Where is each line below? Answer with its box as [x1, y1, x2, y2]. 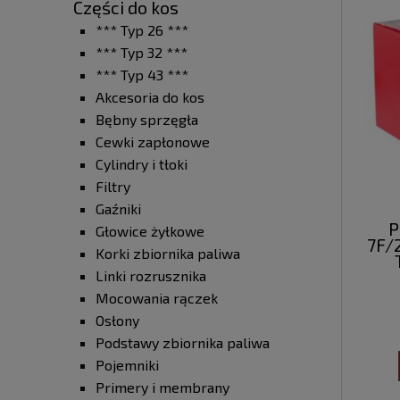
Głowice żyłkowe [96, 222, 204, 240]
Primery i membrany [96, 379, 229, 396]
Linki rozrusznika [96, 267, 206, 285]
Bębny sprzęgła [96, 111, 198, 129]
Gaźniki [96, 200, 141, 218]
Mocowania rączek [96, 289, 218, 307]
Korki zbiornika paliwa [96, 245, 240, 262]
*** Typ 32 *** [96, 44, 187, 62]
